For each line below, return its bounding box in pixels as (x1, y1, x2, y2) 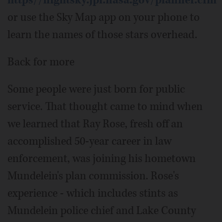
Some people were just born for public (7, 82, 185, 97)
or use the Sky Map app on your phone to (7, 10, 200, 25)
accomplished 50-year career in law (7, 134, 171, 149)
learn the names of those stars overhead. (7, 27, 197, 43)
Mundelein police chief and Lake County (7, 203, 196, 219)
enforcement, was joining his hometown (7, 151, 196, 166)
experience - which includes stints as (7, 186, 178, 201)
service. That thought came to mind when (7, 99, 203, 114)
